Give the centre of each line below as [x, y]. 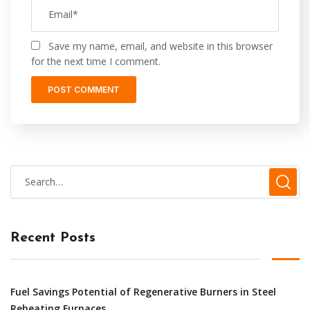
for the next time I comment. [96, 61]
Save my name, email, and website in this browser [161, 46]
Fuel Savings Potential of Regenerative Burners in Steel [143, 291]
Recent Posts [53, 238]
